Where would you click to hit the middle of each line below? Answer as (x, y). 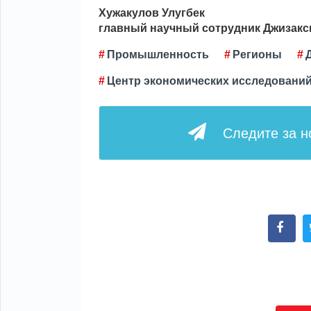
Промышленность (158, 54)
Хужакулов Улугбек (152, 13)
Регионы (257, 54)
